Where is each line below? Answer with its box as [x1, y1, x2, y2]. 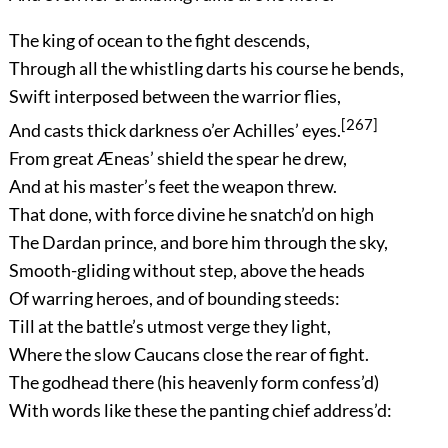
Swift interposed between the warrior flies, [8, 84, 341, 107]
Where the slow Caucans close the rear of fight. [8, 342, 369, 365]
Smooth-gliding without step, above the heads [8, 258, 365, 281]
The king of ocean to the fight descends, [8, 28, 310, 51]
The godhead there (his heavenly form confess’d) [8, 370, 379, 393]
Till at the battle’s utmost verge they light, [8, 314, 331, 337]
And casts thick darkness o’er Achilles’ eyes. [8, 118, 341, 141]
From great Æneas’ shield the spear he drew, [8, 146, 347, 169]
